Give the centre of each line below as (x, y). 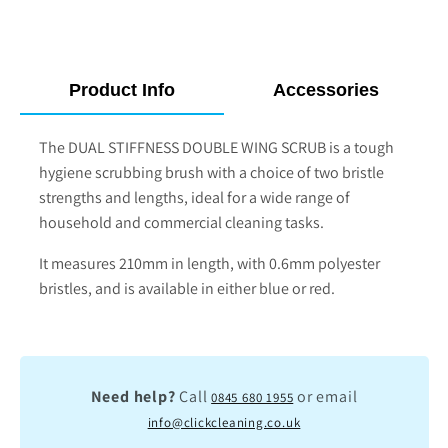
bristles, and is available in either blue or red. (187, 288)
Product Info (121, 89)
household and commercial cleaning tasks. (181, 222)
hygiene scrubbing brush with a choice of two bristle (211, 172)
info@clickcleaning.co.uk (224, 423)
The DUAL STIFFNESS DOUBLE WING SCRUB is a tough (216, 147)
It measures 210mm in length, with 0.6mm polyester (209, 263)
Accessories (326, 89)
